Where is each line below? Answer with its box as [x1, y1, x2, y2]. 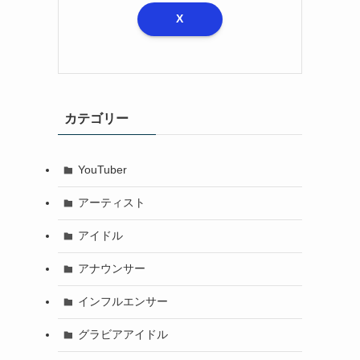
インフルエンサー [77, 295, 168, 309]
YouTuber [77, 163, 127, 177]
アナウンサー [77, 262, 145, 276]
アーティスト [77, 196, 145, 210]
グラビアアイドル [77, 328, 168, 342]
